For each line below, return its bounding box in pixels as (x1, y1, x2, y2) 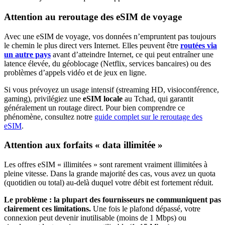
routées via (180, 41, 217, 50)
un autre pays (4, 50, 51, 59)
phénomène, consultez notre (4, 112, 94, 121)
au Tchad (125, 94, 154, 103)
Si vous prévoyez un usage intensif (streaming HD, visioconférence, (4, 85, 219, 94)
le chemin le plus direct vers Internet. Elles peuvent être (4, 41, 180, 50)
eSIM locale (83, 94, 123, 103)
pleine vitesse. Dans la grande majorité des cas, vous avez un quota (4, 169, 215, 178)
